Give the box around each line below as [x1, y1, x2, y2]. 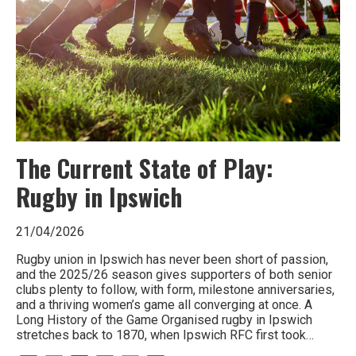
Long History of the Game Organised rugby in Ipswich [16, 312, 312, 328]
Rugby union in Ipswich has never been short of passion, [16, 252, 328, 268]
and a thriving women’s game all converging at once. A [16, 297, 312, 313]
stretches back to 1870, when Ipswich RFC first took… [16, 327, 314, 343]
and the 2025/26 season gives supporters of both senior [16, 267, 332, 283]
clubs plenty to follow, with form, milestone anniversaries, [16, 282, 335, 298]
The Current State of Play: [16, 150, 273, 187]
